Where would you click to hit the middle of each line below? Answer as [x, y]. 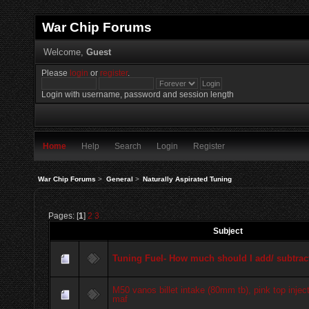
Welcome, [64, 52]
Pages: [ [63, 216]
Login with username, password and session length [138, 94]
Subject [228, 231]
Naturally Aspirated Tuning [187, 179]
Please [56, 73]
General [119, 179]
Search [128, 146]
